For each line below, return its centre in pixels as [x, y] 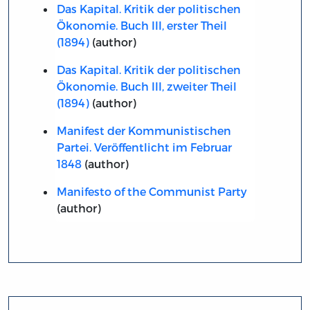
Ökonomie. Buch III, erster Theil [142, 25]
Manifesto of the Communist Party [152, 191]
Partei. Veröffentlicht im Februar [144, 147]
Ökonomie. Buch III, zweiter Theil [146, 86]
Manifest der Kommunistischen [144, 130]
